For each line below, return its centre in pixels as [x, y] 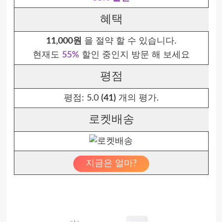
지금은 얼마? [111, 164]
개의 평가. [137, 98]
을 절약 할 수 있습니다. [129, 41]
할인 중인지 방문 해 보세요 [134, 55]
